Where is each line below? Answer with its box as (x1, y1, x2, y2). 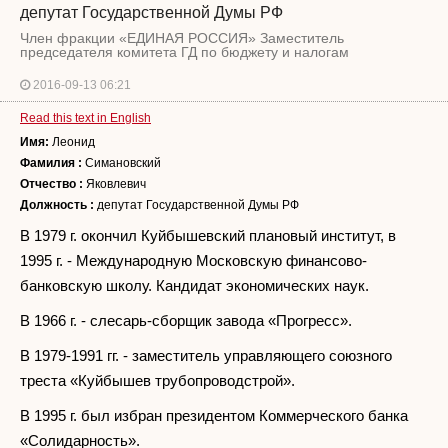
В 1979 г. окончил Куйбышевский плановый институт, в (20, 226, 396, 244)
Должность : (20, 197, 94, 212)
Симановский (82, 155, 161, 170)
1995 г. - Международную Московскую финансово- (20, 251, 367, 269)
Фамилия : (20, 155, 82, 170)
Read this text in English (20, 110, 151, 125)
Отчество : (20, 176, 83, 191)
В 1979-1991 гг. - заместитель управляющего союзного (20, 346, 392, 364)
